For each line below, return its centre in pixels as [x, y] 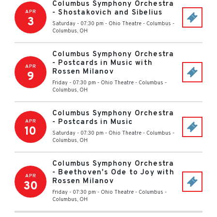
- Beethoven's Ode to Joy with [113, 173]
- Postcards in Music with [102, 63]
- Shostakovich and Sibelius [108, 13]
